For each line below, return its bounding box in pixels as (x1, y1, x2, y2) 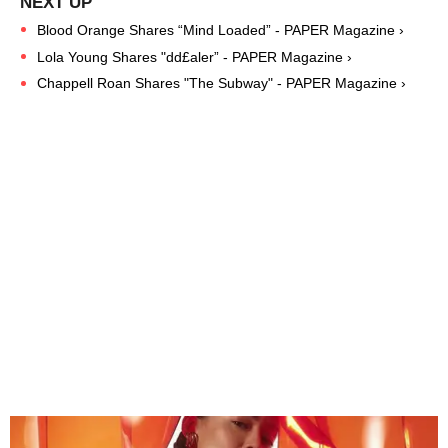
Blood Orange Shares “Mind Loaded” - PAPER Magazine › (37, 21, 404, 38)
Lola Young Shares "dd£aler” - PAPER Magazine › (37, 48, 352, 65)
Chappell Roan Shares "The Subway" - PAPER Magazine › (37, 75, 406, 92)
